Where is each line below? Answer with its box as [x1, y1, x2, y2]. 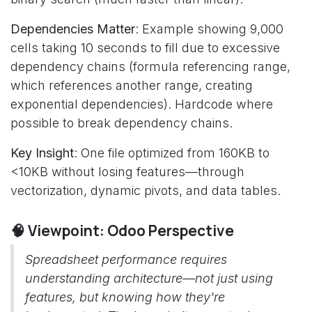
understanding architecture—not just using [25, 271, 273, 286]
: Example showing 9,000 [135, 22, 283, 36]
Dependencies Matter [10, 22, 135, 36]
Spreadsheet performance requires [25, 252, 227, 267]
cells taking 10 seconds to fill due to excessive [10, 40, 280, 55]
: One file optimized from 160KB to [74, 146, 270, 160]
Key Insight [10, 146, 74, 160]
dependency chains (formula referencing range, [10, 59, 290, 74]
